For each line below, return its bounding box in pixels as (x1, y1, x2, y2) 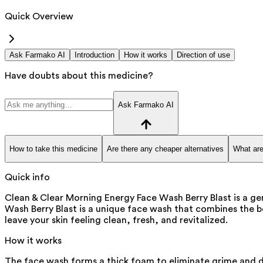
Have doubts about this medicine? (5, 70, 153, 80)
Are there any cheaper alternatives (107, 144, 224, 153)
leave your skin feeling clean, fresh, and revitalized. (5, 215, 228, 225)
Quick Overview (5, 11, 73, 21)
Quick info (5, 173, 50, 183)
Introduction (75, 50, 114, 59)
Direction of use (177, 50, 230, 59)
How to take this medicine (9, 144, 97, 153)
